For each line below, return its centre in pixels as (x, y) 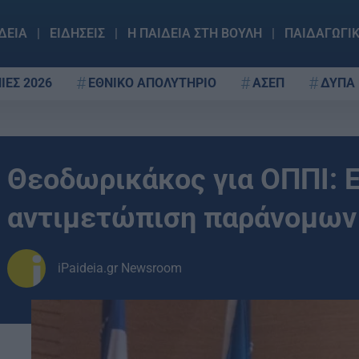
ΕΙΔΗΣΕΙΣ (77, 33)
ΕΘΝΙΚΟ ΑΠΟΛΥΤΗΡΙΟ (152, 83)
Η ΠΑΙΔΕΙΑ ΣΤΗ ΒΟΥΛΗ (194, 33)
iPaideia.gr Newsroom (120, 268)
